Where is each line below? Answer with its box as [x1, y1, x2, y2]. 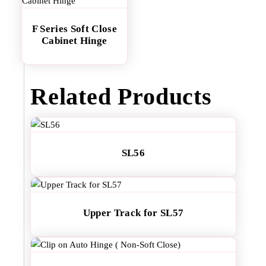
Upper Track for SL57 [83, 207, 184, 218]
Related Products [30, 83, 212, 110]
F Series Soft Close [31, 23, 117, 34]
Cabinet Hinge [42, 35, 107, 46]
